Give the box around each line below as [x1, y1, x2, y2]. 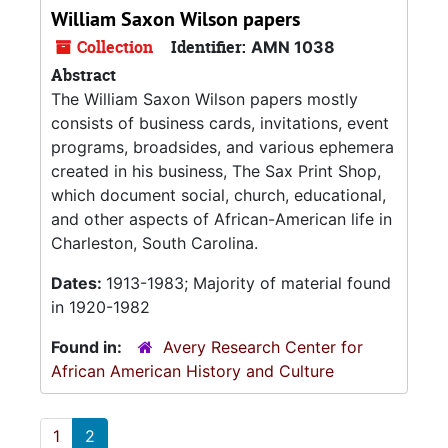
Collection [73, 36, 153, 58]
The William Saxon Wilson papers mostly [51, 89, 358, 109]
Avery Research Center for [163, 337, 363, 357]
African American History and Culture [51, 361, 334, 381]
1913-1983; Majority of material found [106, 273, 391, 293]
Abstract [51, 64, 116, 86]
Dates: [51, 273, 106, 293]
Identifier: [171, 36, 246, 58]
